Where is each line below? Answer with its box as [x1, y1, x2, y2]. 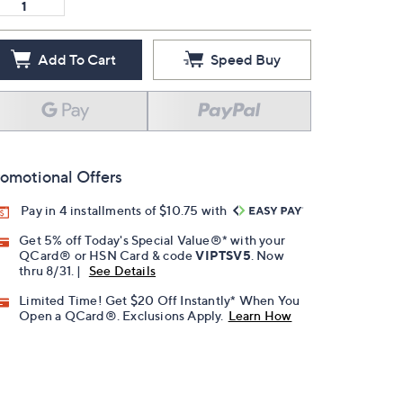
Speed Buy [210, 50, 281, 68]
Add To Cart [37, 50, 116, 68]
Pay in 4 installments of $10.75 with [21, 202, 230, 218]
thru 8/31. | [19, 263, 85, 279]
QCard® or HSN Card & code [19, 247, 196, 264]
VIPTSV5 [195, 247, 251, 264]
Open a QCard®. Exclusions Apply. [19, 308, 224, 324]
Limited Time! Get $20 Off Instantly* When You [19, 292, 300, 309]
